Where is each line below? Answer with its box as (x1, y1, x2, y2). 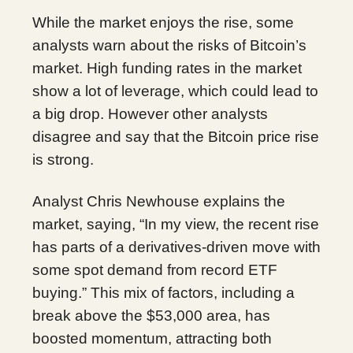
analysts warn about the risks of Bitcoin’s (32, 36, 307, 54)
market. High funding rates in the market (32, 59, 302, 76)
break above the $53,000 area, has (32, 307, 270, 324)
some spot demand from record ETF (32, 261, 277, 278)
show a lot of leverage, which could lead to (32, 82, 318, 99)
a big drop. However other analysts (32, 105, 268, 122)
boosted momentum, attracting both (32, 329, 272, 347)
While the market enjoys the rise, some (32, 13, 294, 31)
